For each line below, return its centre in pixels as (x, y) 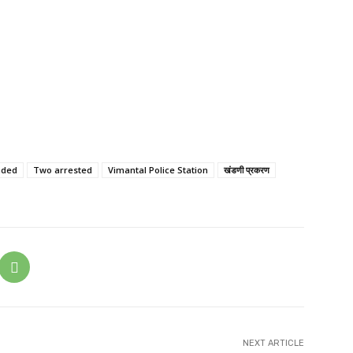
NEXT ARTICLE (273, 343)
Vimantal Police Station (158, 170)
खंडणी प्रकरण (247, 170)
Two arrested (63, 170)
